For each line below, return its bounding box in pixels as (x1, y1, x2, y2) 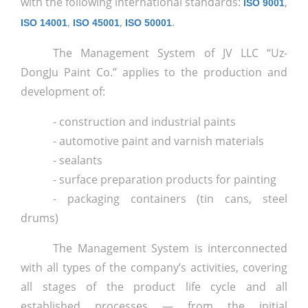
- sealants (53, 153, 103, 168)
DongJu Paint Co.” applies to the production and (21, 65, 287, 80)
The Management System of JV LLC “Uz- (53, 45, 287, 61)
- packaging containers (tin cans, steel (53, 191, 287, 207)
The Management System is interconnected (53, 241, 287, 256)
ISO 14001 (21, 17, 67, 29)
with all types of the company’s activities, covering (21, 260, 287, 276)
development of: (21, 84, 105, 100)
